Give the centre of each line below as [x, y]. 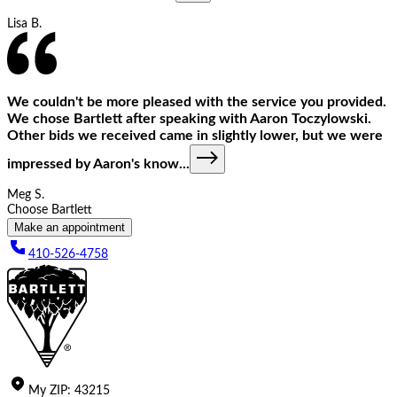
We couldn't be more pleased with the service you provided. [197, 101]
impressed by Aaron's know [93, 163]
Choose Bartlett [50, 210]
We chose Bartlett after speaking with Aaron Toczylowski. [189, 118]
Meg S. [26, 195]
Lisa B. [24, 24]
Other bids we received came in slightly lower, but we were [195, 135]
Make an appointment [70, 227]
